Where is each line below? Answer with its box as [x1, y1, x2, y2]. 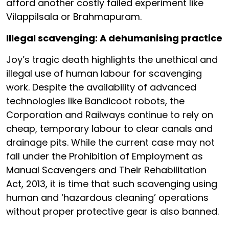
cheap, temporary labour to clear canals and [6, 122, 213, 135]
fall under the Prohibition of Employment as [6, 149, 203, 163]
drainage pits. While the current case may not [6, 135, 215, 149]
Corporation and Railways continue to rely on [6, 108, 213, 121]
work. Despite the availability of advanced [6, 80, 196, 94]
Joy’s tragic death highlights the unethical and [6, 53, 218, 66]
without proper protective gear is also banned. [6, 204, 219, 218]
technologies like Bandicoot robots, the [6, 94, 185, 107]
